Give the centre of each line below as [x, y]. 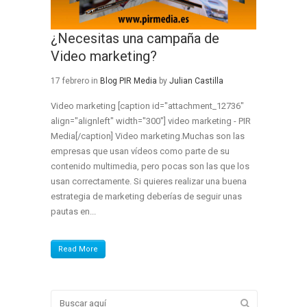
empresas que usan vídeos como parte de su [140, 151]
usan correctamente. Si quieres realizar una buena [149, 181]
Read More [78, 249]
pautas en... [73, 211]
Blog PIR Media [128, 81]
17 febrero [70, 81]
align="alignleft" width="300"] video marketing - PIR [151, 121]
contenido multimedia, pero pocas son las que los [150, 166]
